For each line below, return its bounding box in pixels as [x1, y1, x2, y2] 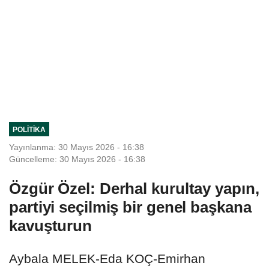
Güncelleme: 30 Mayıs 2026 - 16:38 [9, 154, 145, 164]
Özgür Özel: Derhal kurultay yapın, [9, 179, 259, 198]
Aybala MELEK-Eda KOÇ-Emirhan [9, 251, 205, 265]
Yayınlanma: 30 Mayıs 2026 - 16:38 [9, 142, 144, 152]
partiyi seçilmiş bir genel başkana [9, 198, 252, 216]
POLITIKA [12, 125, 46, 133]
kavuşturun [9, 216, 92, 235]
